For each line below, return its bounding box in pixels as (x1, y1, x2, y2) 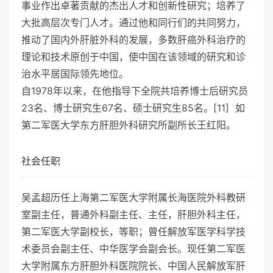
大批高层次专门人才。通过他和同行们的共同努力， (21, 16, 246, 29)
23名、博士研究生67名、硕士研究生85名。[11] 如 (21, 101, 245, 114)
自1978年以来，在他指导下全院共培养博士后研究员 (21, 84, 248, 97)
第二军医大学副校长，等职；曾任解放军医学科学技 (21, 225, 246, 238)
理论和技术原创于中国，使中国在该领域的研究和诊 (21, 50, 246, 63)
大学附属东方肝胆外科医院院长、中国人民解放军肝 (21, 259, 246, 272)
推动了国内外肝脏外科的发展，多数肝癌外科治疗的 (21, 33, 246, 46)
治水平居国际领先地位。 (21, 67, 129, 80)
